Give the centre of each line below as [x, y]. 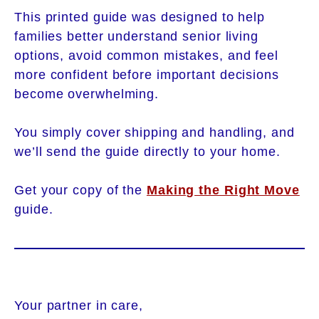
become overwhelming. [87, 94]
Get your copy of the [80, 190]
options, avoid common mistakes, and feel [146, 55]
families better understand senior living [136, 36]
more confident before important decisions [147, 74]
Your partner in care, [79, 305]
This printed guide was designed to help [140, 17]
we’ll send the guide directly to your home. [147, 151]
